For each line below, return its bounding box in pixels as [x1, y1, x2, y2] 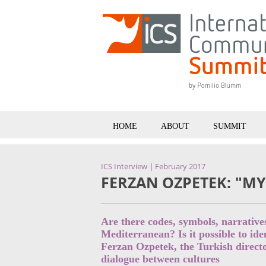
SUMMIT [213, 122, 246, 131]
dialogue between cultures [101, 253, 220, 265]
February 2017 [155, 161, 205, 172]
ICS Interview [101, 161, 147, 172]
